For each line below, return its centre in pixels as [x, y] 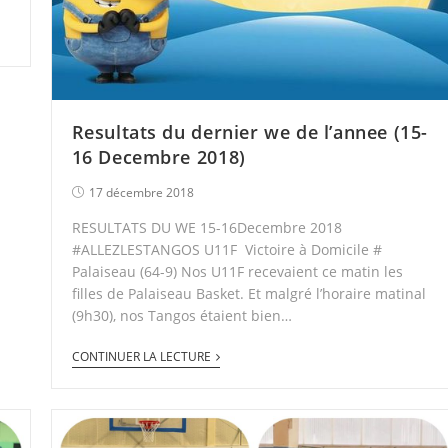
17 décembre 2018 [141, 193]
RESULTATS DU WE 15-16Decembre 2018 [206, 228]
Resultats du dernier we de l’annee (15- [249, 132]
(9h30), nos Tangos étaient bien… [181, 316]
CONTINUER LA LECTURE [141, 357]
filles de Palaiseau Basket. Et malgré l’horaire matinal [248, 294]
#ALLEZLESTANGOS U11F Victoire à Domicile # [226, 250]
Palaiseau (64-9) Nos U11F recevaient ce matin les [237, 272]
